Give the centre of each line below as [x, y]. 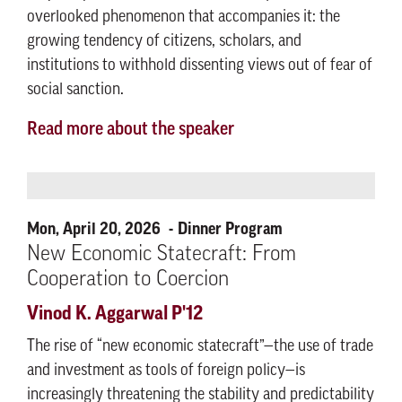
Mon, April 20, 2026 [96, 229]
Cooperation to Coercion [128, 280]
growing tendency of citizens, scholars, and [164, 42]
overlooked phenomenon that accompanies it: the [184, 17]
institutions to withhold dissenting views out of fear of [200, 66]
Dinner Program [230, 229]
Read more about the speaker [131, 130]
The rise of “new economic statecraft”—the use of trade [200, 347]
